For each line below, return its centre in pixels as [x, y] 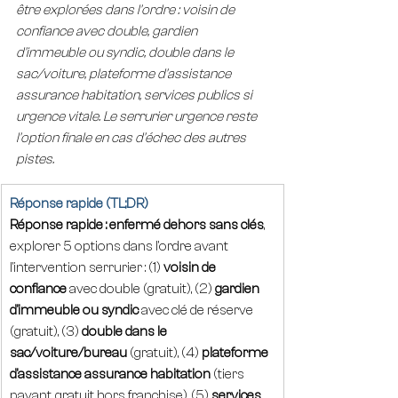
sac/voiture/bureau [68, 353]
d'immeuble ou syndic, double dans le [126, 52]
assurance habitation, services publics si [135, 95]
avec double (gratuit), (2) [141, 289]
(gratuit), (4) [164, 353]
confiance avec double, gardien [108, 31]
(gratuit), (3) [46, 331]
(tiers [229, 374]
